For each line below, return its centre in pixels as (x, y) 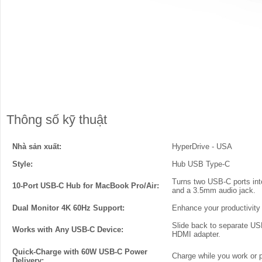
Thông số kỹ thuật (57, 120)
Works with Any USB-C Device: (68, 230)
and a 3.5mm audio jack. (214, 190)
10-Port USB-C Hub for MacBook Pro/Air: (86, 186)
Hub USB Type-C (201, 164)
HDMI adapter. (196, 234)
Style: (23, 164)
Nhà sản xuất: (37, 146)
